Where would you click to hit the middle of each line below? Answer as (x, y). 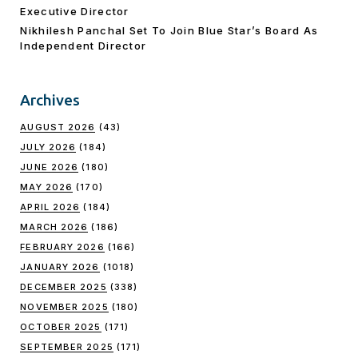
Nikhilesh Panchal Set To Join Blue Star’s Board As (169, 30)
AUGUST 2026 (58, 127)
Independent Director (84, 45)
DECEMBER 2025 (64, 286)
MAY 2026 (47, 187)
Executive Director (75, 11)
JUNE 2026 (50, 167)
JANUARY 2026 (60, 267)
